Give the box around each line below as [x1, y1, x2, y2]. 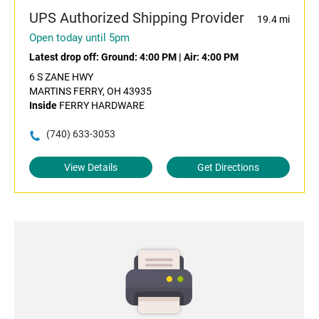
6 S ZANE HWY [29, 71, 93, 83]
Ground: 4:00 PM [101, 51, 177, 63]
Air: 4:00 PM [184, 51, 239, 63]
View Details [64, 162, 117, 174]
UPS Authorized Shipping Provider [29, 9, 244, 27]
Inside [29, 100, 57, 112]
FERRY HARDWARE [57, 100, 145, 112]
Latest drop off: [29, 51, 101, 63]
